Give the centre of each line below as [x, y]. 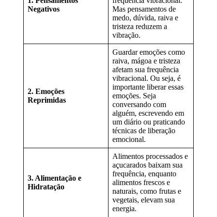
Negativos [44, 9]
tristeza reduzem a [140, 26]
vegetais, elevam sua [144, 200]
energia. [124, 208]
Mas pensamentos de [144, 9]
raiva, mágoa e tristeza [146, 61]
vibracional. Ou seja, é [147, 78]
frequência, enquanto [144, 173]
